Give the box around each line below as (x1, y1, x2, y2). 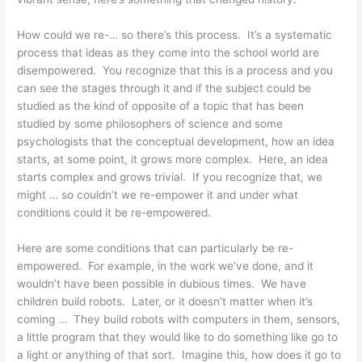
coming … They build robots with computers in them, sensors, (17, 312, 341, 326)
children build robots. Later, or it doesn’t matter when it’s (17, 294, 314, 308)
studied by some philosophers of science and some (17, 117, 284, 131)
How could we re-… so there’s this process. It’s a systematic (17, 28, 333, 42)
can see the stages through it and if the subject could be (17, 82, 312, 95)
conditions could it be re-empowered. (17, 206, 212, 220)
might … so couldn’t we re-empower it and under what (17, 188, 299, 202)
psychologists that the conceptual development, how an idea (17, 135, 335, 149)
